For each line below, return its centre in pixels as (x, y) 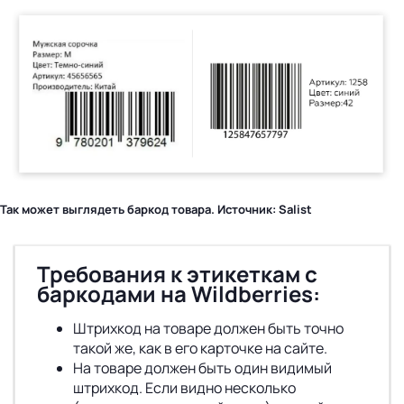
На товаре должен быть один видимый (202, 368)
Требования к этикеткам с (177, 274)
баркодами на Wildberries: (179, 294)
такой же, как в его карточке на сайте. (200, 349)
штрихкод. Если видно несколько (184, 388)
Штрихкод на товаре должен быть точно (208, 329)
